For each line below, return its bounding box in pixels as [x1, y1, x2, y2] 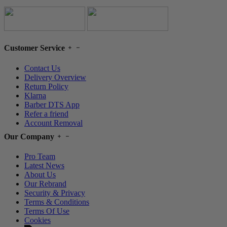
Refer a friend [24, 109, 68, 118]
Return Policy [24, 82, 68, 91]
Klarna [24, 91, 46, 100]
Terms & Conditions [24, 198, 89, 207]
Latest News [24, 161, 64, 170]
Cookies [24, 216, 51, 225]
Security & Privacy [24, 188, 85, 198]
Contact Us [24, 63, 60, 72]
